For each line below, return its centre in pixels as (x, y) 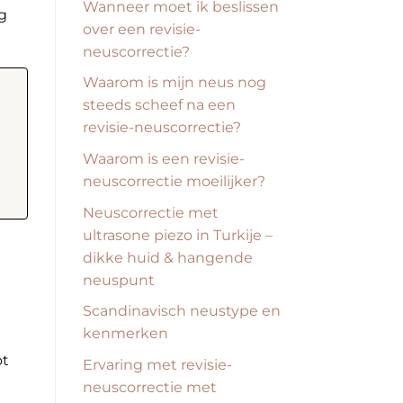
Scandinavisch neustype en (182, 311)
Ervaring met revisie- (157, 364)
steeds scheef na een (159, 105)
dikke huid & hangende (168, 257)
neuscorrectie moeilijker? (174, 182)
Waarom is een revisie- (164, 159)
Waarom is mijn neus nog (175, 83)
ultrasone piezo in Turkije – (178, 235)
